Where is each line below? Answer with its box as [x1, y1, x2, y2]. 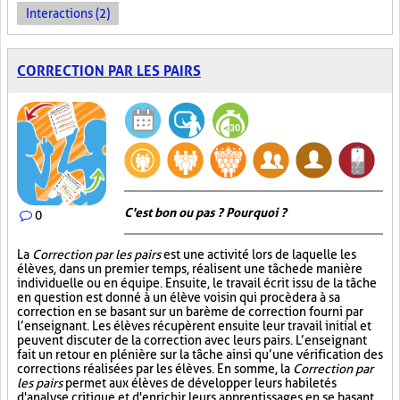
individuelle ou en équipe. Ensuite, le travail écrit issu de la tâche [17, 276, 377, 290]
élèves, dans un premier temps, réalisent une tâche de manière [17, 262, 362, 276]
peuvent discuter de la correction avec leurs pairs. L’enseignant [17, 333, 367, 347]
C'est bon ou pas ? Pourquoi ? [124, 205, 287, 220]
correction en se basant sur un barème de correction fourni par [17, 304, 363, 319]
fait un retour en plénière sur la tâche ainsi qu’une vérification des [17, 347, 383, 362]
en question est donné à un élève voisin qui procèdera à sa [17, 290, 340, 304]
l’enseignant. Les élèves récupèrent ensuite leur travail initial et [17, 319, 371, 333]
